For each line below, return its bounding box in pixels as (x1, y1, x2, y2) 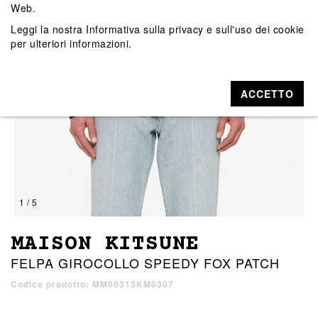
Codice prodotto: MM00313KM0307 (11, 278, 174, 291)
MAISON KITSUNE (11, 233, 199, 257)
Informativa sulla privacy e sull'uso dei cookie (86, 21, 305, 36)
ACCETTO (241, 86, 295, 101)
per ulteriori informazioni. (11, 35, 132, 50)
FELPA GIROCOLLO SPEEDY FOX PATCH (11, 253, 280, 273)
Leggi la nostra (11, 21, 86, 36)
